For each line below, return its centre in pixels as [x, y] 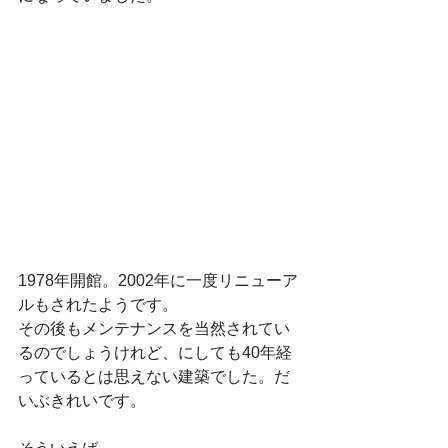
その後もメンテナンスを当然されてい [154, 328]
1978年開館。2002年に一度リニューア [158, 280]
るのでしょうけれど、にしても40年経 [155, 352]
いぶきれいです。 [82, 400]
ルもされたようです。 [98, 304]
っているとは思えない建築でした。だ [154, 376]
